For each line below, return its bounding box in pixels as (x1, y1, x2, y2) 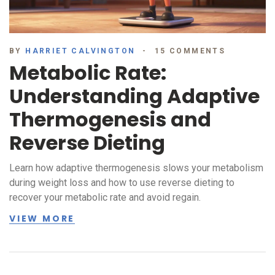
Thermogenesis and (9, 106, 211, 134)
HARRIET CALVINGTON (25, 47, 136, 56)
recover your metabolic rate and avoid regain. (9, 192, 201, 204)
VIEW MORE (9, 212, 76, 225)
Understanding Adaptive (9, 82, 260, 110)
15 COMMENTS (154, 47, 226, 56)
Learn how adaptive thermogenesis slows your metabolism (9, 162, 263, 174)
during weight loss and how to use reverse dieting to (9, 177, 234, 189)
